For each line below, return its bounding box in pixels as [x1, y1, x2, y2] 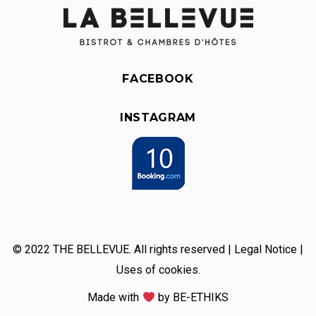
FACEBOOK [122, 72, 194, 86]
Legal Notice [234, 243, 297, 257]
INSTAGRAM [119, 111, 197, 125]
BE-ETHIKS [172, 291, 229, 305]
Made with [87, 291, 142, 305]
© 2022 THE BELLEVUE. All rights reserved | [13, 243, 234, 257]
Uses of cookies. [116, 263, 200, 277]
